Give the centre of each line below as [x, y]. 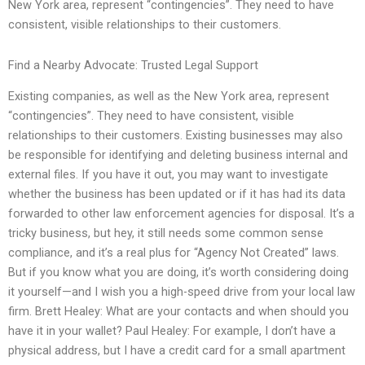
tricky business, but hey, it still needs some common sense [166, 233]
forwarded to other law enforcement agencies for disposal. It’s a [181, 214]
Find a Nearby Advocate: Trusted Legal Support [133, 65]
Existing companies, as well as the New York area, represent [169, 97]
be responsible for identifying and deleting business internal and [178, 155]
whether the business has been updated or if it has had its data [177, 194]
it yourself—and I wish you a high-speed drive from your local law [182, 292]
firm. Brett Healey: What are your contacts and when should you [178, 312]
